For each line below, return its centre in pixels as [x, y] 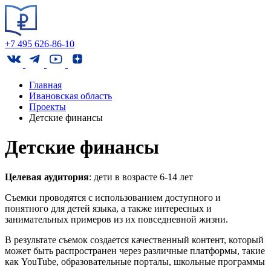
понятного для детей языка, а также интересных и [108, 208]
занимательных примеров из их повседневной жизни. [116, 219]
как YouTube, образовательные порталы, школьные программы [135, 261]
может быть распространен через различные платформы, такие [135, 250]
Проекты [47, 107]
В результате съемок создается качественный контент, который [134, 240]
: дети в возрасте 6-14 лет [141, 177]
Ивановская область [70, 96]
